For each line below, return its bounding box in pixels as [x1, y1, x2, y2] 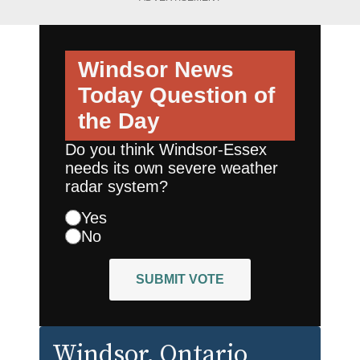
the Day [78, 108, 160, 133]
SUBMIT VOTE [136, 272, 224, 286]
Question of [143, 82, 275, 108]
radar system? [65, 177, 168, 195]
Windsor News [78, 56, 234, 82]
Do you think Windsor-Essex [65, 140, 267, 158]
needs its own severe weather [65, 158, 278, 177]
